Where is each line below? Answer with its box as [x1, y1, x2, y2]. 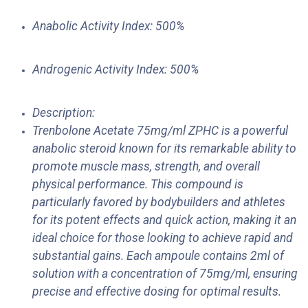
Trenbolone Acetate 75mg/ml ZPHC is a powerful [32, 124, 288, 138]
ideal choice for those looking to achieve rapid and [32, 231, 293, 245]
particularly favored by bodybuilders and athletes [32, 195, 285, 210]
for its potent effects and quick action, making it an [32, 213, 296, 228]
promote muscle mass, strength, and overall [32, 159, 260, 174]
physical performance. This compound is [32, 177, 243, 192]
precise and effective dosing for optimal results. [32, 285, 281, 299]
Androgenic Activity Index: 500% [32, 63, 199, 77]
